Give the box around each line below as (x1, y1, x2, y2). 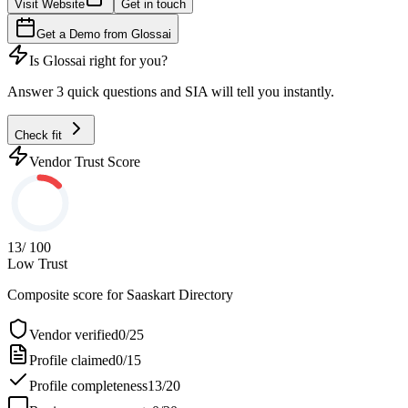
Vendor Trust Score (29, 153, 140, 169)
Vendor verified (29, 326, 118, 342)
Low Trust (7, 255, 67, 271)
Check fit (15, 127, 66, 142)
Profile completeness (29, 377, 148, 393)
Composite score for (7, 286, 127, 302)
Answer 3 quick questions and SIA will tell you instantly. (7, 83, 334, 99)
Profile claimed (29, 352, 116, 368)
